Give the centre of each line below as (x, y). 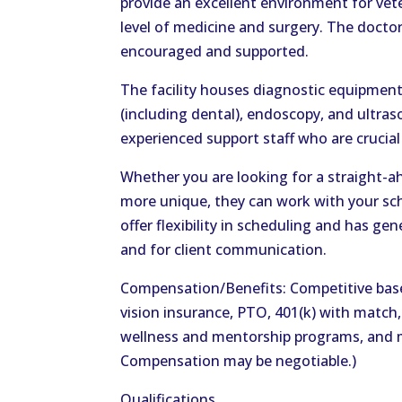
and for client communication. (224, 250)
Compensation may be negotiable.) (239, 361)
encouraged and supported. (215, 52)
